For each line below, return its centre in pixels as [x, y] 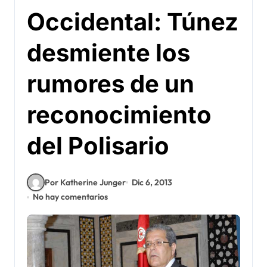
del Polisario [98, 146]
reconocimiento [119, 115]
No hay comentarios [71, 197]
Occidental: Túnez [133, 22]
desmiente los [108, 53]
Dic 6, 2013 [152, 182]
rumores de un [111, 84]
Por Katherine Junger [85, 182]
